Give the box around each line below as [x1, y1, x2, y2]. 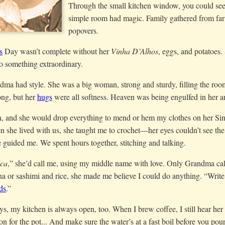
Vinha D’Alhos [111, 46, 158, 56]
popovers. [68, 25, 98, 36]
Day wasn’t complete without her [3, 46, 111, 56]
